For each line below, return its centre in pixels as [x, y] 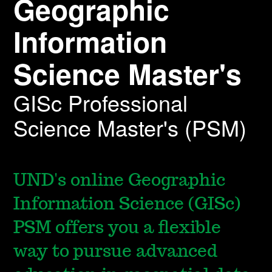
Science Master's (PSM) [130, 127]
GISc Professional [101, 103]
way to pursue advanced [116, 252]
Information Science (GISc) [127, 205]
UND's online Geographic [120, 181]
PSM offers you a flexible [117, 229]
